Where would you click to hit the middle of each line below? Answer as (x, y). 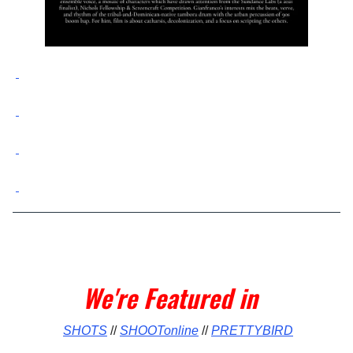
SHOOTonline (159, 331)
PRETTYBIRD (252, 331)
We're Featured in (176, 298)
